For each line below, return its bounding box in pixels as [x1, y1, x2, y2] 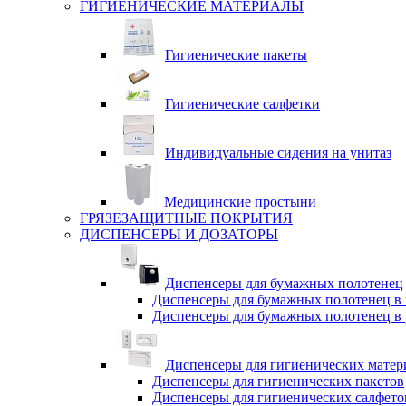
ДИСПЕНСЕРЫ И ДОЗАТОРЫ [80, 227, 278, 242]
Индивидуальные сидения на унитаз [165, 145, 391, 160]
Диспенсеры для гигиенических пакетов [152, 373, 404, 389]
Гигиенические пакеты [165, 47, 307, 63]
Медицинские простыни [164, 194, 316, 209]
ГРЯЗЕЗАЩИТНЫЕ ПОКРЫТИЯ [80, 210, 293, 226]
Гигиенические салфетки [165, 96, 320, 111]
